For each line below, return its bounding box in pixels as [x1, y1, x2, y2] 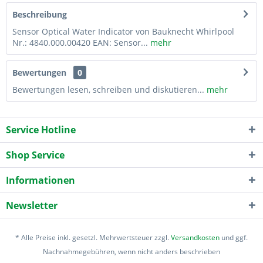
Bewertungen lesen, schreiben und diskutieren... [12, 83, 204, 95]
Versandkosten [171, 232, 220, 242]
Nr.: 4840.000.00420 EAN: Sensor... [12, 36, 148, 48]
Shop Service [6, 148, 65, 161]
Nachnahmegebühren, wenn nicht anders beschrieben [43, 246, 220, 257]
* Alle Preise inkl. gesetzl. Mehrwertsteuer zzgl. [15, 232, 171, 242]
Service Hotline [6, 123, 76, 136]
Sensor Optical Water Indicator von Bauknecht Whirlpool [12, 25, 234, 37]
